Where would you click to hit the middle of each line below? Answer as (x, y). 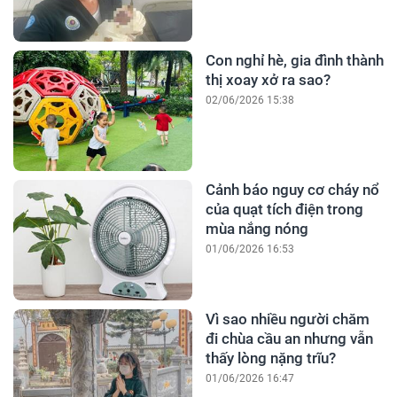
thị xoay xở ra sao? (268, 80)
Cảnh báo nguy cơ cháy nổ (292, 190)
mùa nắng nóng (257, 229)
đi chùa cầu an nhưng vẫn (289, 339)
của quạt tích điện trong (284, 209)
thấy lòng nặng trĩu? (270, 358)
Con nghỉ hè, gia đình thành (294, 60)
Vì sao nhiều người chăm (287, 319)
